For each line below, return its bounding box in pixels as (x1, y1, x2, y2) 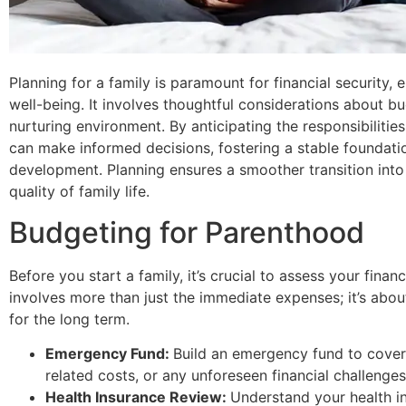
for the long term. (9, 309, 130, 328)
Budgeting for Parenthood (9, 214, 364, 250)
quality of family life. (9, 182, 150, 201)
